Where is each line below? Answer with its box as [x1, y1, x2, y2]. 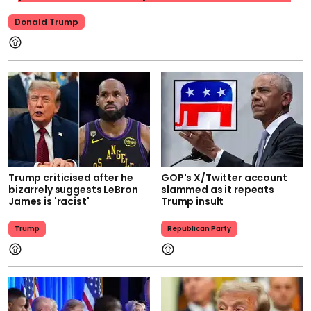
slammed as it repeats [161, 182, 275, 196]
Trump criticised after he [8, 170, 133, 185]
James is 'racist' [8, 194, 90, 208]
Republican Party [167, 223, 231, 234]
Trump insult [161, 194, 224, 208]
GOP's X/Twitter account [161, 170, 287, 185]
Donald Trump [15, 15, 78, 28]
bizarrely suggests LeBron [8, 182, 138, 196]
